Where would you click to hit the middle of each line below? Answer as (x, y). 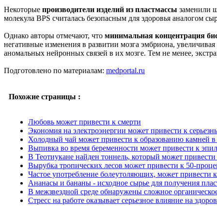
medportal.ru (125, 71)
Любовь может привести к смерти (85, 122)
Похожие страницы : (45, 97)
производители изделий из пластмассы (110, 10)
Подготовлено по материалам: (55, 71)
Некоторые (23, 10)
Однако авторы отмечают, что (54, 36)
